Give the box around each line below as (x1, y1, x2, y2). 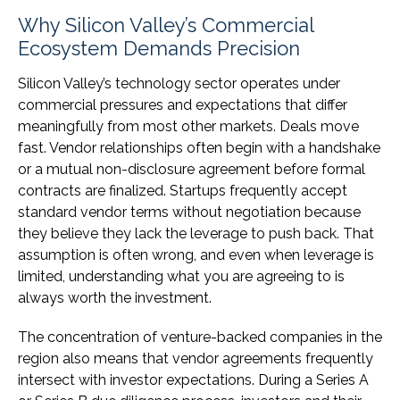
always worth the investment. (18, 289, 212, 307)
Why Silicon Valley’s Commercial (18, 13, 313, 37)
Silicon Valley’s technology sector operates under (18, 75, 340, 93)
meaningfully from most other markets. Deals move (18, 118, 359, 136)
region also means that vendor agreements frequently (18, 350, 373, 368)
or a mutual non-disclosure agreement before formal (18, 161, 365, 179)
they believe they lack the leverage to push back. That (18, 225, 374, 243)
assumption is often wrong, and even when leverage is (18, 246, 374, 264)
